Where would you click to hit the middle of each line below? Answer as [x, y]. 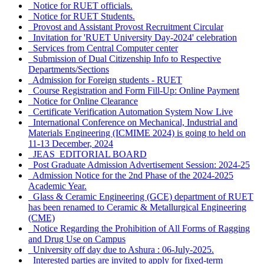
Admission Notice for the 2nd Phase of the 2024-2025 [131, 176]
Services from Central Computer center [103, 48]
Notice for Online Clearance [83, 101]
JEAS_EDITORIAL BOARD [88, 154]
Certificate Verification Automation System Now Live [131, 112]
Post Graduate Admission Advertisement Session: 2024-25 [139, 165]
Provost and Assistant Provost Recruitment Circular [126, 27]
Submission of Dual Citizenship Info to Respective [125, 59]
